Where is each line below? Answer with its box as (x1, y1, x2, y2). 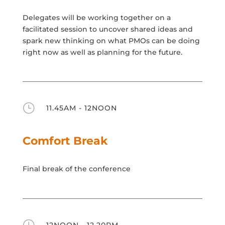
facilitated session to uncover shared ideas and (22, 24, 193, 34)
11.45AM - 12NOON (46, 103, 117, 113)
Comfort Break (22, 134, 107, 148)
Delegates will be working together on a (22, 13, 171, 22)
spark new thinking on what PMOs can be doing (22, 36, 200, 45)
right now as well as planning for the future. (22, 47, 182, 57)
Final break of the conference (22, 164, 131, 173)
